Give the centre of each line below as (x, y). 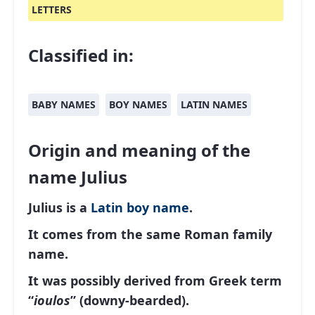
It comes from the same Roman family (150, 234)
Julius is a (59, 207)
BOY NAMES (138, 104)
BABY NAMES (64, 104)
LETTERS (52, 9)
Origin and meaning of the (139, 150)
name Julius (78, 177)
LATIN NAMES (214, 104)
